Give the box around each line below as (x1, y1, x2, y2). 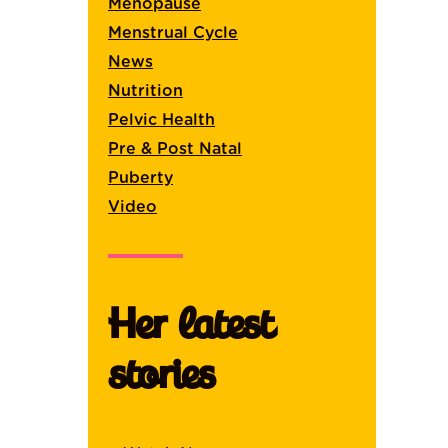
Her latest (108, 299, 272, 349)
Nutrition (108, 82, 183, 99)
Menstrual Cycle (108, 24, 238, 41)
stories (108, 349, 214, 399)
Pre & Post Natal (108, 140, 242, 157)
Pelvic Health (108, 111, 215, 128)
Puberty (108, 169, 173, 186)
